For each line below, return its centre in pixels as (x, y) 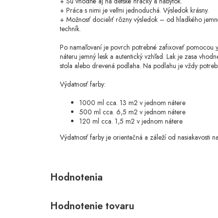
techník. (70, 29)
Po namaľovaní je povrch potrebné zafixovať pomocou (138, 47)
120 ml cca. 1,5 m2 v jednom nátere (131, 121)
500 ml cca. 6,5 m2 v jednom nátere (132, 112)
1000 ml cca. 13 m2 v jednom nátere (132, 103)
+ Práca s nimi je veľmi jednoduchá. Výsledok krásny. (134, 10)
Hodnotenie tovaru (92, 206)
